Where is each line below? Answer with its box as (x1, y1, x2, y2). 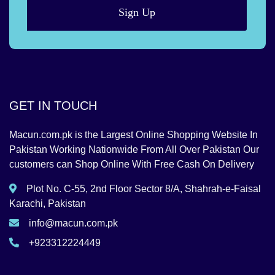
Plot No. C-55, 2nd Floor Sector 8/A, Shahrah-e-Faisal (26, 184, 261, 195)
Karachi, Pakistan (9, 198, 86, 209)
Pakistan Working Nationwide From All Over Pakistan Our (9, 144, 259, 155)
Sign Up (118, 6, 155, 19)
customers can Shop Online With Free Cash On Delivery (9, 159, 254, 170)
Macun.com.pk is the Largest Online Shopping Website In (9, 130, 258, 141)
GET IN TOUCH (9, 99, 97, 113)
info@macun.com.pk (29, 218, 118, 229)
